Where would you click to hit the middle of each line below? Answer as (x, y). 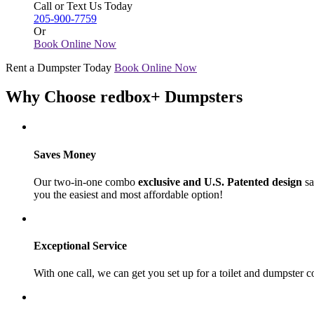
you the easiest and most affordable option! (128, 194)
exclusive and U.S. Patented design (221, 182)
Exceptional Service (80, 246)
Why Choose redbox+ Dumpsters (124, 97)
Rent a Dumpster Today (59, 67)
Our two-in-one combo (86, 182)
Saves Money (65, 154)
